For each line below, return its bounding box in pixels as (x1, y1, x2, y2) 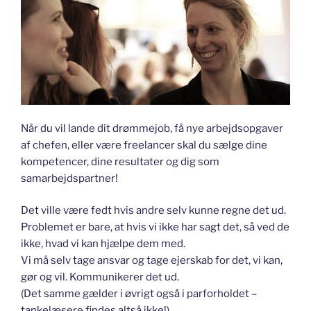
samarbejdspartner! (21, 171, 118, 185)
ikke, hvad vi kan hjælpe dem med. (21, 237, 185, 251)
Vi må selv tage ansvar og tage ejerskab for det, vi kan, (21, 254, 283, 267)
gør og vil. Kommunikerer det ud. (21, 271, 179, 284)
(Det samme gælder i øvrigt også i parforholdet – (21, 287, 257, 301)
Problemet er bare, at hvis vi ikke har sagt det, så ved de (21, 221, 289, 234)
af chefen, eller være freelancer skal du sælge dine (21, 138, 267, 151)
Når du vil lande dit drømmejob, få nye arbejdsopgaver (21, 121, 283, 135)
